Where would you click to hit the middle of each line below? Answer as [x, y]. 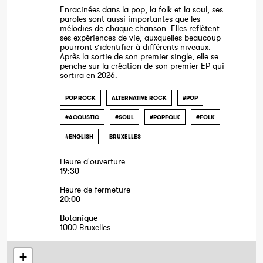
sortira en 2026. [89, 75]
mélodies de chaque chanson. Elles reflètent [140, 28]
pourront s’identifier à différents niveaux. [135, 47]
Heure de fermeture [95, 190]
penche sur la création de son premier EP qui [142, 66]
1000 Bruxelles [85, 227]
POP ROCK [80, 98]
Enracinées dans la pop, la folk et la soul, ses [141, 9]
